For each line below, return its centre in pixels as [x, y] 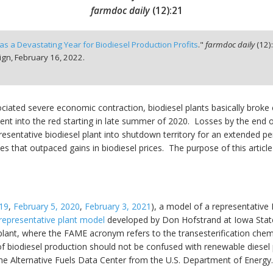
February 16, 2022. [49, 58]
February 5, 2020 [47, 206]
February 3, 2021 [118, 206]
